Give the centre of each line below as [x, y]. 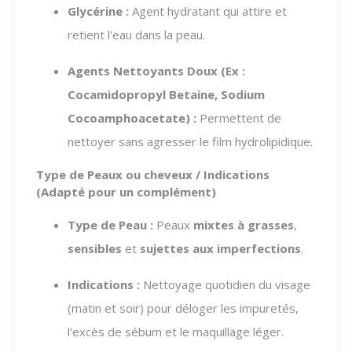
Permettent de [239, 117]
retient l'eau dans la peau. [136, 34]
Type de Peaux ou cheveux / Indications [153, 174]
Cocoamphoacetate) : [132, 117]
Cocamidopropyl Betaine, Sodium [166, 94]
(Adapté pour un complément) [126, 191]
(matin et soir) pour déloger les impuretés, [183, 308]
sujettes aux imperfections [220, 248]
